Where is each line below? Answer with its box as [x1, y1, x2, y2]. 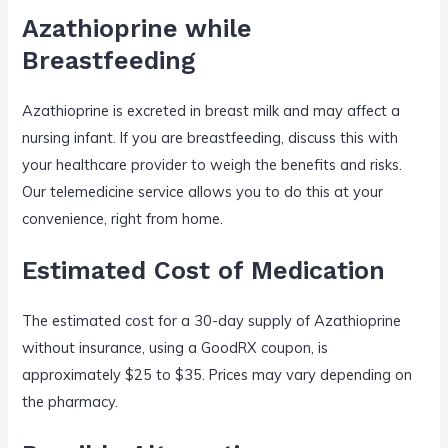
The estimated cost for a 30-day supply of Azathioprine [22, 311, 402, 331]
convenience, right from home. [22, 208, 224, 228]
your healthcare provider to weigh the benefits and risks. [22, 154, 403, 174]
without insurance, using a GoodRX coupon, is [22, 338, 329, 358]
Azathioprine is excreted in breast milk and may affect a [22, 100, 401, 120]
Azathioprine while [22, 13, 253, 43]
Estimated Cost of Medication [22, 256, 386, 286]
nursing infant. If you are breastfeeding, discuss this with [22, 127, 399, 147]
